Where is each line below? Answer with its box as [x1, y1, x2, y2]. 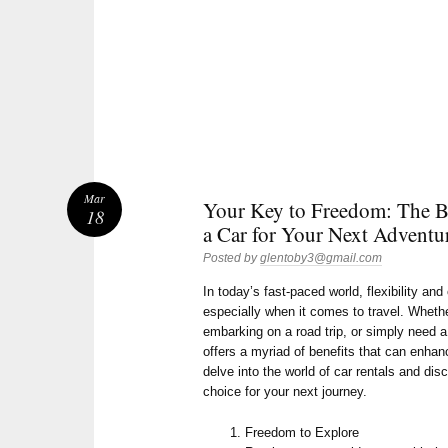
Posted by [203, 251, 261, 266]
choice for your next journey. [203, 383, 368, 399]
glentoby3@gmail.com [260, 251, 383, 266]
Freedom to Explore [245, 424, 360, 440]
